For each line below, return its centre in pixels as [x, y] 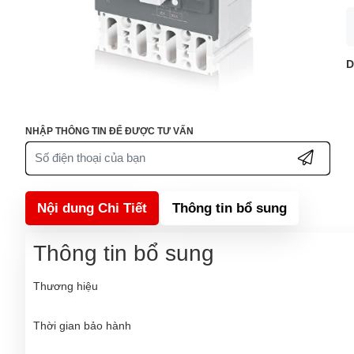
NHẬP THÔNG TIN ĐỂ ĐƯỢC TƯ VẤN [109, 131]
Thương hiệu [66, 286]
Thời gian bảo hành [82, 325]
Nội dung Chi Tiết [92, 208]
